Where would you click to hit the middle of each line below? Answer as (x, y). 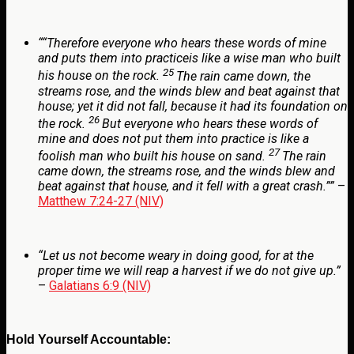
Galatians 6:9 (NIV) (100, 286)
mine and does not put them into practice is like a (173, 138)
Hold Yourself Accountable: (88, 340)
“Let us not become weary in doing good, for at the (176, 256)
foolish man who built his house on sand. (152, 156)
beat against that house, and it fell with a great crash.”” (186, 186)
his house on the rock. (99, 76)
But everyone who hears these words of (210, 123)
